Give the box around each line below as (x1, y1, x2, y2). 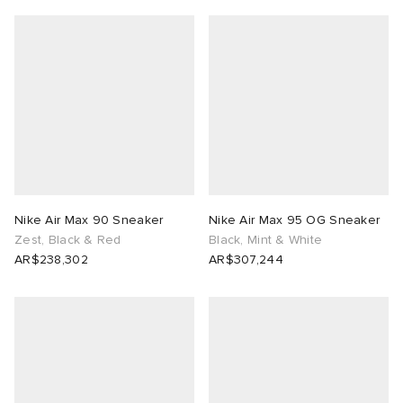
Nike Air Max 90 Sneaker (14, 212, 164, 228)
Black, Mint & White (209, 232, 323, 248)
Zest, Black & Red (14, 232, 121, 248)
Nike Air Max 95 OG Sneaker (209, 212, 381, 228)
